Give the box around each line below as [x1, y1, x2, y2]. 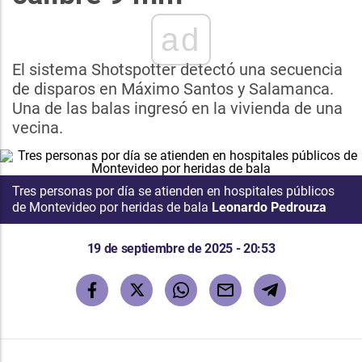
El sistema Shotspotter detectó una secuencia [12, 60, 343, 79]
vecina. [12, 118, 63, 137]
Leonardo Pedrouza [212, 200, 326, 215]
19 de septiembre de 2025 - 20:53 [86, 241, 276, 256]
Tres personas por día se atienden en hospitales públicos [12, 183, 335, 199]
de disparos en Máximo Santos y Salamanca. [12, 79, 334, 99]
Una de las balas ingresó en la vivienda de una [12, 99, 343, 118]
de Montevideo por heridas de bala [12, 200, 208, 215]
